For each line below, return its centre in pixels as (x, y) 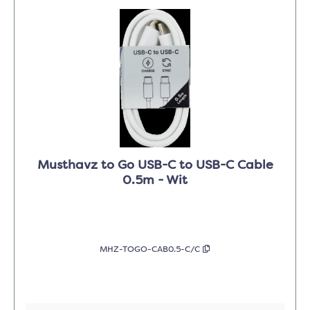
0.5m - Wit (155, 181)
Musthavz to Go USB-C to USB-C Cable (155, 166)
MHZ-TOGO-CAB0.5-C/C (151, 250)
